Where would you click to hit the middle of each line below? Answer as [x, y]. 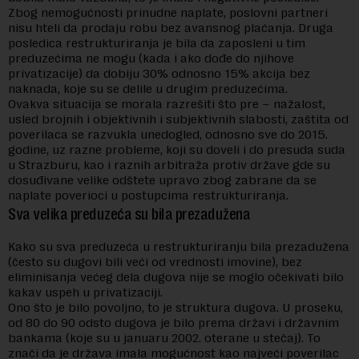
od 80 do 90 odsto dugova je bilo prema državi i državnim [173, 323]
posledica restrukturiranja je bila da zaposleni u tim [157, 43]
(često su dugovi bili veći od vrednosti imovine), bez [155, 262]
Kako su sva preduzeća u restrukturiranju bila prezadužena [179, 246]
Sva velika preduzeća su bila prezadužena [129, 214]
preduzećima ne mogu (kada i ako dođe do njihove [151, 58]
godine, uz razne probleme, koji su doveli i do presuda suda [177, 149]
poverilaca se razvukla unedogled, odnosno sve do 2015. [168, 134]
